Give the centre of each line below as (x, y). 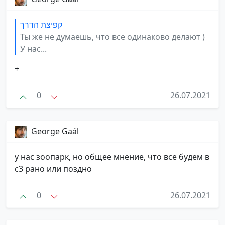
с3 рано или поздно (53, 168)
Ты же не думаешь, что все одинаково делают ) (113, 37)
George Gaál (55, 131)
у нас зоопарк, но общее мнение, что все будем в (112, 156)
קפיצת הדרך (41, 25)
